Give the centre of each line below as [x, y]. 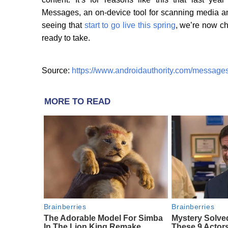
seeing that [63, 25]
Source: [57, 71]
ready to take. [66, 38]
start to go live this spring [130, 25]
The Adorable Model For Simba [103, 218]
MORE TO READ [77, 102]
